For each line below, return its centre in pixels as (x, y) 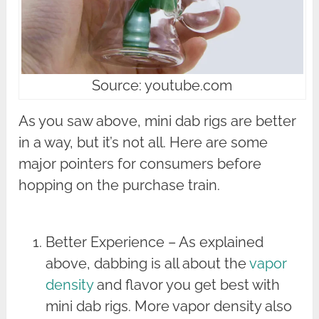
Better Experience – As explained (155, 242)
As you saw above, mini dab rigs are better (158, 121)
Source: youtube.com (162, 85)
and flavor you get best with (187, 284)
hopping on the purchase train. (120, 185)
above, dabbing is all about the (148, 263)
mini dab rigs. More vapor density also (169, 306)
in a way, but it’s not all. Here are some (143, 142)
